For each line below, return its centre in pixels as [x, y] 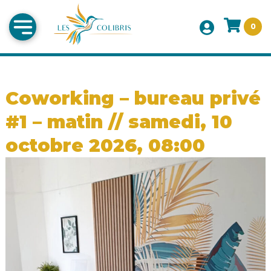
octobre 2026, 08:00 [105, 146]
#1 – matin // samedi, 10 [119, 122]
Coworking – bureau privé [133, 99]
